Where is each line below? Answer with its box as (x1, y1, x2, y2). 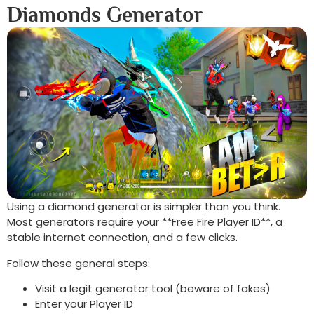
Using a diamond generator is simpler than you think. (7, 199, 280, 214)
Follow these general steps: (7, 255, 150, 271)
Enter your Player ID (35, 296, 133, 312)
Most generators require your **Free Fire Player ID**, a (7, 214, 282, 230)
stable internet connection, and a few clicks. (7, 230, 238, 245)
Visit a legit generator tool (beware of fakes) (35, 281, 271, 296)
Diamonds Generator (7, 3, 203, 27)
